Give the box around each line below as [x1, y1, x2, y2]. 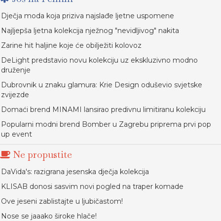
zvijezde [1, 90, 29, 100]
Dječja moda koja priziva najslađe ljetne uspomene [1, 11, 174, 21]
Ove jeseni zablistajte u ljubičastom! [1, 197, 123, 206]
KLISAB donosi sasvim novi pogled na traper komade [1, 182, 184, 191]
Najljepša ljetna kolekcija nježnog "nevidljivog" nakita [1, 26, 179, 36]
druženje [1, 66, 31, 75]
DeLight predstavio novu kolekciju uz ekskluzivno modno [1, 56, 198, 65]
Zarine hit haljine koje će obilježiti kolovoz [1, 41, 142, 50]
